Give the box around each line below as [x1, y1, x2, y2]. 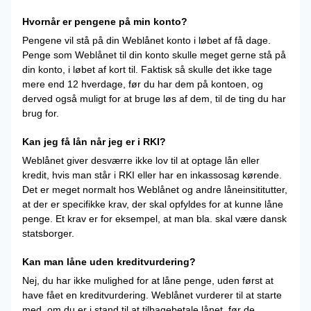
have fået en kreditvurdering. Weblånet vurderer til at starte [22, 289, 282, 301]
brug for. [22, 108, 59, 119]
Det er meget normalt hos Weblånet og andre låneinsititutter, [22, 184, 287, 195]
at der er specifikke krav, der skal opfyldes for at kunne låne [22, 199, 283, 210]
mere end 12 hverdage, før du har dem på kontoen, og [22, 78, 263, 90]
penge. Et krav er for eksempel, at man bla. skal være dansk [22, 213, 287, 224]
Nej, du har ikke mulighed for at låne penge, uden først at [22, 275, 274, 286]
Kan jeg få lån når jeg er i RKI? [22, 136, 166, 147]
